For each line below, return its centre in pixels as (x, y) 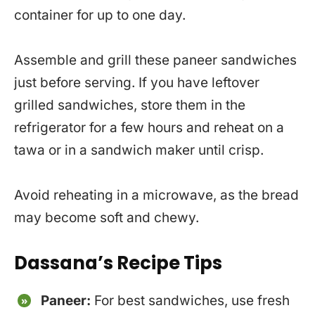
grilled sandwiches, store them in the (130, 105)
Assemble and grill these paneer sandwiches (155, 60)
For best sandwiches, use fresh (192, 300)
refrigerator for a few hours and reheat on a (149, 127)
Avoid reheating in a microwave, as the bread (156, 195)
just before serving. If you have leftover (137, 82)
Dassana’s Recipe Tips (118, 263)
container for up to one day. (100, 15)
